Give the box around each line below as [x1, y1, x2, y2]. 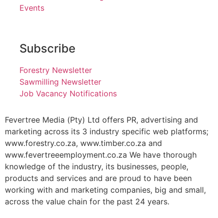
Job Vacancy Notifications [19, 89, 117, 98]
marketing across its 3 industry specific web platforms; [5, 127, 208, 136]
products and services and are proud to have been [5, 173, 192, 183]
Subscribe [19, 41, 75, 55]
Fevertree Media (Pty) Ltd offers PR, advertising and [5, 115, 198, 125]
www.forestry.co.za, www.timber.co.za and [5, 138, 162, 148]
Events [19, 3, 44, 13]
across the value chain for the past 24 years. [5, 197, 169, 206]
